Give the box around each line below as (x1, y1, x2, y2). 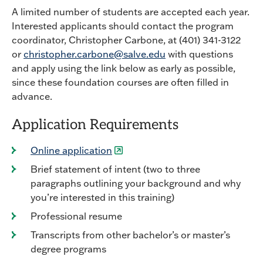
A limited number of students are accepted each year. (12, 6, 249, 18)
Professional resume (31, 210, 122, 222)
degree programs (31, 243, 106, 255)
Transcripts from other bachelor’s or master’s (31, 229, 230, 241)
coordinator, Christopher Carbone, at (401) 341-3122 (12, 34, 241, 46)
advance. (12, 90, 52, 102)
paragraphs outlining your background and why (31, 177, 241, 189)
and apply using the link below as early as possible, (12, 62, 235, 74)
